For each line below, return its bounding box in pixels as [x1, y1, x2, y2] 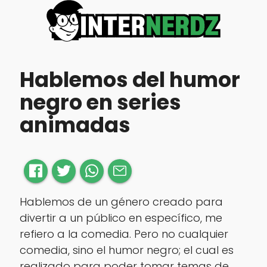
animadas [19, 110, 131, 140]
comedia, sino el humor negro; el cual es [19, 242, 234, 257]
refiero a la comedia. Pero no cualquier [19, 226, 228, 241]
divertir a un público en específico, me [19, 210, 222, 225]
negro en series [19, 88, 181, 117]
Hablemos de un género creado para [19, 194, 223, 209]
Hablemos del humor [19, 65, 240, 95]
